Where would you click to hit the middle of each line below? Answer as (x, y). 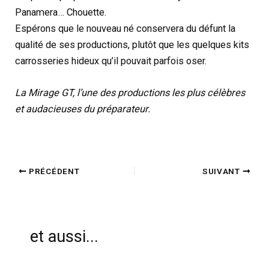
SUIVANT (222, 171)
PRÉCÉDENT (53, 171)
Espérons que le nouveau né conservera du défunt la (125, 29)
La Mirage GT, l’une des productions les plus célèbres (130, 93)
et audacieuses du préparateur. (83, 109)
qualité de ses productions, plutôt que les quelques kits (132, 45)
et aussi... (64, 236)
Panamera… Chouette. (61, 13)
